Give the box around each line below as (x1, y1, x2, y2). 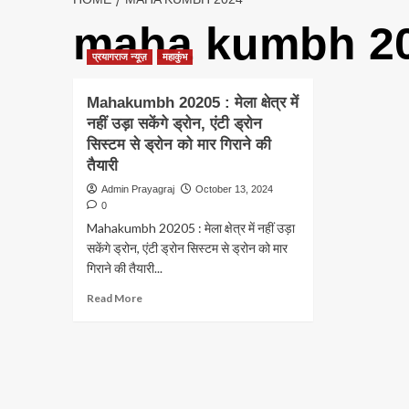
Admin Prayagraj (100, 184, 174, 195)
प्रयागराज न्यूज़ (91, 51, 147, 63)
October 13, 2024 (194, 184, 273, 195)
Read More (86, 291, 142, 306)
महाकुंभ (162, 51, 187, 63)
